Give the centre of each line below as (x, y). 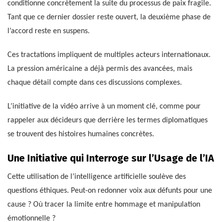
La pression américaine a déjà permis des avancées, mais (100, 69)
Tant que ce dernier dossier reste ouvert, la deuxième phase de (109, 18)
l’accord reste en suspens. (49, 31)
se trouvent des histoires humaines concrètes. (81, 135)
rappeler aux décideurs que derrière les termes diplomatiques (108, 121)
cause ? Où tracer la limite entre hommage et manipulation (104, 205)
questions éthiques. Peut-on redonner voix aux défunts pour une (110, 191)
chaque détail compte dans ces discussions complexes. (95, 83)
